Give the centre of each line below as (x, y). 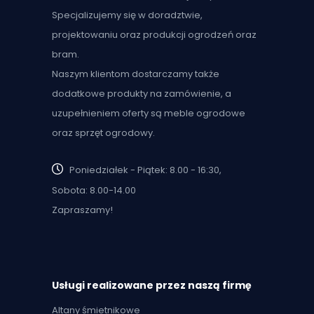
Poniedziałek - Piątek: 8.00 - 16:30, (145, 170)
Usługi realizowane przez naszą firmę (152, 286)
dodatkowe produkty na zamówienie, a (142, 94)
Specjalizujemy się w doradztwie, (127, 15)
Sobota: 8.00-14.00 (94, 191)
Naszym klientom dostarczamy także (136, 74)
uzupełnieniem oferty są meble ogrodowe (149, 113)
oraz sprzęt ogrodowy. (103, 133)
